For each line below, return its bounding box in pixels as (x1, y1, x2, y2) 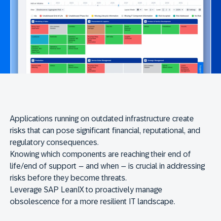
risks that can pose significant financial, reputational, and (10, 126, 200, 135)
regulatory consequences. (10, 138, 101, 147)
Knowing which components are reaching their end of (10, 149, 191, 158)
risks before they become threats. (10, 173, 129, 182)
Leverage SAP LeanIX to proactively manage (10, 185, 162, 194)
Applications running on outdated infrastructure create (10, 114, 194, 123)
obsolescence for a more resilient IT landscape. (10, 197, 175, 206)
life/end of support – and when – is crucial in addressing (10, 161, 205, 170)
